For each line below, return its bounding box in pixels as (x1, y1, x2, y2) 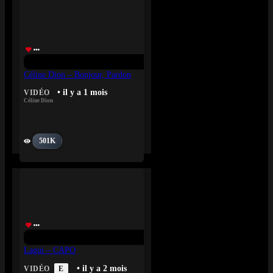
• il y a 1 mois (57, 88, 107, 97)
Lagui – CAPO (24, 245, 76, 255)
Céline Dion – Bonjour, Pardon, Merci (131, 69, 140, 80)
